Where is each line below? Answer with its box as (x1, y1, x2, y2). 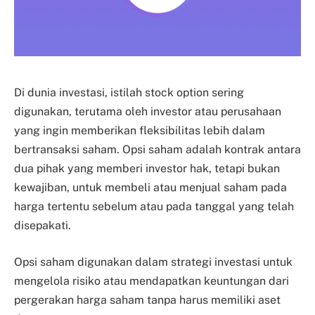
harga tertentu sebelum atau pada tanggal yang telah (14, 200, 294, 214)
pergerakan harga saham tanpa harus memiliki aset (14, 292, 281, 307)
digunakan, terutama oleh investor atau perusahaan (14, 105, 281, 119)
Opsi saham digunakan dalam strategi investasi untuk (14, 255, 292, 269)
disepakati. (14, 219, 71, 233)
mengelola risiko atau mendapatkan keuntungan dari (14, 274, 289, 288)
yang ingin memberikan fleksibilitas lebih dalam (14, 124, 265, 138)
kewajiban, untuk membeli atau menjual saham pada (14, 181, 287, 195)
